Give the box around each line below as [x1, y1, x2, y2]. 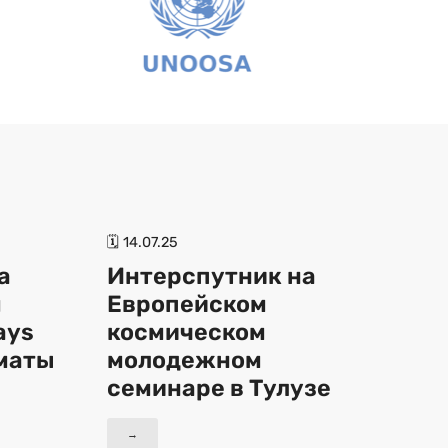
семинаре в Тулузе [107, 373, 331, 402]
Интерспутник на [107, 261, 316, 290]
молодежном [107, 345, 262, 374]
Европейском [107, 289, 267, 318]
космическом [107, 317, 266, 346]
